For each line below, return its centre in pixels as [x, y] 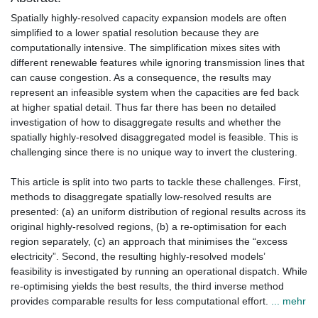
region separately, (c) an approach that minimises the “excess [149, 242]
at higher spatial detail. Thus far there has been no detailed [143, 108]
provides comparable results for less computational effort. [141, 301]
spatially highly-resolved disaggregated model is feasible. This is [154, 137]
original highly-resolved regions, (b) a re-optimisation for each [149, 227]
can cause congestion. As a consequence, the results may [141, 78]
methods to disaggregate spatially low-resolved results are [141, 197]
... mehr [289, 301]
